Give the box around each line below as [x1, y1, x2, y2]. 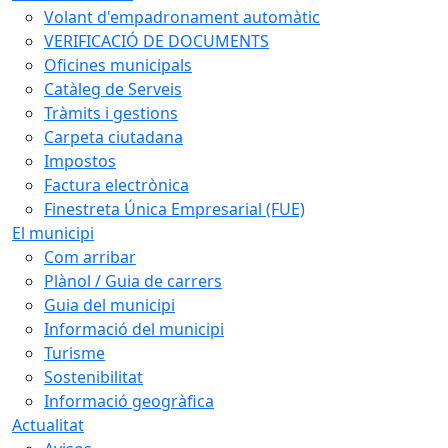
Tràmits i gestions [44, 101, 178, 124]
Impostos [44, 149, 116, 172]
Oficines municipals [44, 53, 192, 76]
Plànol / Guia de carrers [44, 269, 222, 292]
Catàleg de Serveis [44, 77, 182, 100]
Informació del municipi [44, 317, 224, 340]
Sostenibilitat [44, 365, 143, 388]
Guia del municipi [44, 293, 175, 316]
